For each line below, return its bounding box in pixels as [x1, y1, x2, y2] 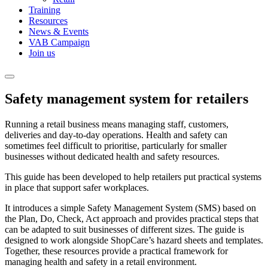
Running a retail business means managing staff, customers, [5, 118, 229, 129]
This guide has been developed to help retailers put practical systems [5, 171, 261, 182]
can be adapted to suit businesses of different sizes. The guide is [5, 224, 244, 234]
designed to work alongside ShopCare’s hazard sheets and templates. [5, 234, 263, 245]
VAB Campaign [29, 37, 90, 47]
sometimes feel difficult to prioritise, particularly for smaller [5, 140, 227, 151]
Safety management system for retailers [5, 90, 248, 106]
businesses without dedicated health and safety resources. [5, 151, 220, 162]
